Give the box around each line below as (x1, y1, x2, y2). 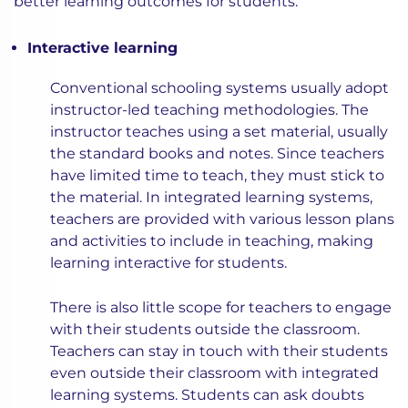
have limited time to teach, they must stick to (50, 167, 384, 185)
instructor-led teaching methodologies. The (50, 101, 369, 119)
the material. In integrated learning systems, (50, 189, 372, 207)
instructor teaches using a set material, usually (50, 123, 388, 141)
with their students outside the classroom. (50, 321, 360, 339)
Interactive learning (27, 39, 178, 57)
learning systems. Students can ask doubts (50, 386, 364, 404)
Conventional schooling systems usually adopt (50, 79, 389, 97)
